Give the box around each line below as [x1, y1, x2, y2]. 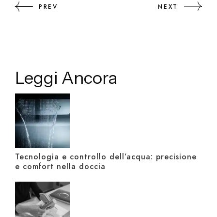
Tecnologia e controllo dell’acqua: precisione [15, 151, 197, 163]
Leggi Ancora [15, 67, 118, 89]
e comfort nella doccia [15, 161, 106, 172]
